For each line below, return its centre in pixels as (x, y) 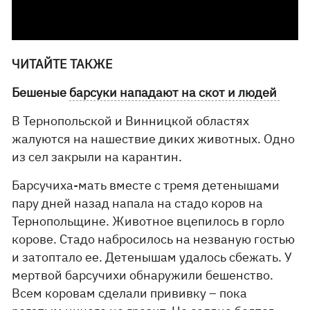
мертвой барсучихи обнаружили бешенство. (143, 275)
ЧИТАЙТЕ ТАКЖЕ (63, 64)
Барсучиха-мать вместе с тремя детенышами (146, 185)
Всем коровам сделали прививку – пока (130, 293)
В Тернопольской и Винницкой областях (131, 121)
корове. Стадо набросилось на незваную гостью (154, 239)
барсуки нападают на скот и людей (175, 92)
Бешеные (41, 92)
